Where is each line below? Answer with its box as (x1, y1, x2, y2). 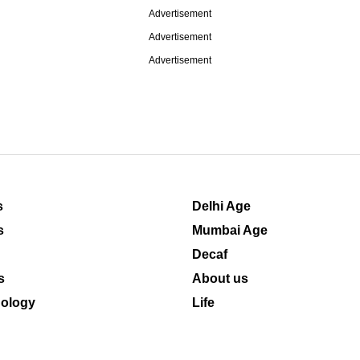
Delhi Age (192, 199, 251, 213)
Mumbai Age (192, 223, 268, 237)
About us (192, 272, 248, 285)
